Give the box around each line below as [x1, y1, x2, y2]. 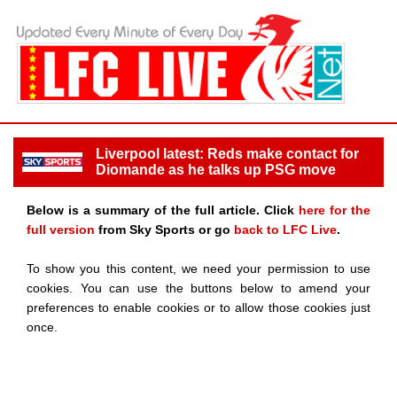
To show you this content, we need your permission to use [27, 261, 370, 276]
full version [27, 222, 95, 237]
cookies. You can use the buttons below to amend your [27, 280, 370, 295]
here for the [299, 202, 370, 217]
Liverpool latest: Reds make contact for [96, 145, 359, 161]
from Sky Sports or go [95, 222, 234, 237]
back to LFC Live [234, 222, 337, 237]
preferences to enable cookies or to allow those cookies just [27, 300, 370, 315]
